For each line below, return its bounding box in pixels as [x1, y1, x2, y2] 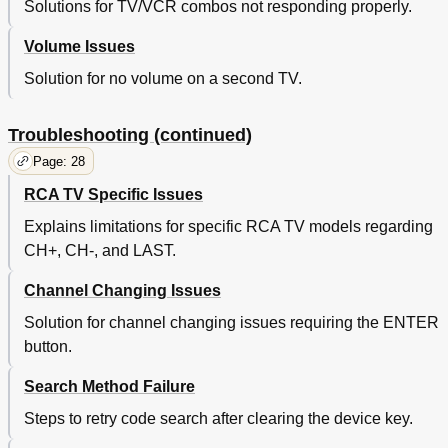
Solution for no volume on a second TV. [24, 70, 302, 88]
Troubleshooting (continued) [8, 125, 252, 146]
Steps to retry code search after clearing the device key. [24, 410, 413, 428]
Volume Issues [24, 38, 135, 56]
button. [24, 338, 72, 356]
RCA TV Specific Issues [24, 186, 203, 204]
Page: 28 [33, 153, 85, 169]
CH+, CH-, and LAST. [24, 242, 176, 260]
